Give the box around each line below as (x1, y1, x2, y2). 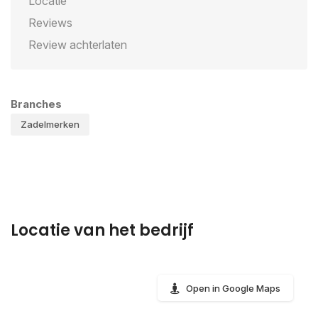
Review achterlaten (28, 38, 127, 52)
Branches (11, 97, 62, 111)
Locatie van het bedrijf (11, 219, 194, 241)
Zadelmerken (21, 119, 79, 130)
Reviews (28, 16, 72, 30)
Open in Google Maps (186, 283, 280, 294)
